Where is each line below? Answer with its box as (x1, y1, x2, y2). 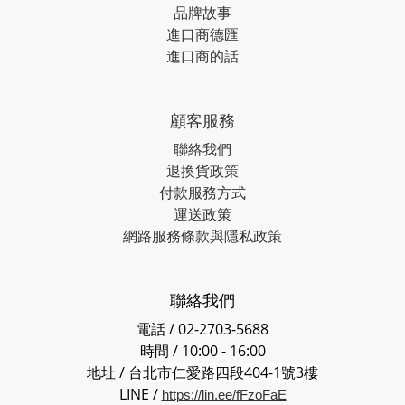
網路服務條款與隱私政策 (123, 225, 282, 246)
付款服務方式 (159, 182, 246, 202)
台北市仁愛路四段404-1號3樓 (128, 362, 318, 382)
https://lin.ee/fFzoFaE (161, 387, 287, 402)
